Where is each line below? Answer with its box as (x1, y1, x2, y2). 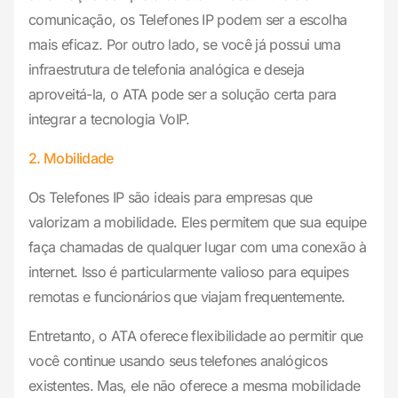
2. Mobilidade (28, 149, 114, 168)
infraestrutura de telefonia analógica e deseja (28, 60, 305, 79)
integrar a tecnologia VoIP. (28, 110, 190, 129)
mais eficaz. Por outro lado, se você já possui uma (28, 36, 340, 54)
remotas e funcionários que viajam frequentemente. (28, 288, 346, 306)
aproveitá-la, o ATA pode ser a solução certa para (28, 85, 337, 104)
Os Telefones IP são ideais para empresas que (28, 188, 313, 207)
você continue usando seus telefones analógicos (28, 352, 328, 370)
